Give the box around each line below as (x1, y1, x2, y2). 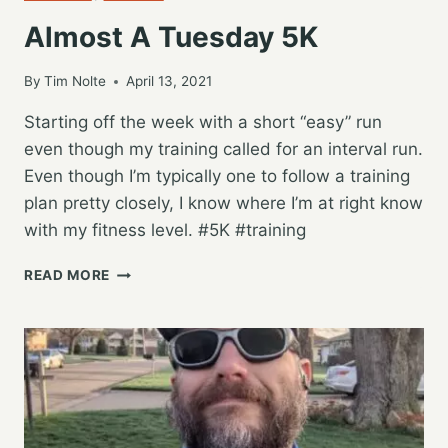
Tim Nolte (44, 73, 107, 90)
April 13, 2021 (126, 73, 213, 90)
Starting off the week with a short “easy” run (24, 112, 382, 133)
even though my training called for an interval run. (24, 139, 423, 160)
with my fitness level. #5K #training (24, 220, 306, 241)
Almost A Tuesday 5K (24, 19, 318, 54)
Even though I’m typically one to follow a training (24, 166, 410, 187)
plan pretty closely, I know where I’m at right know (24, 193, 423, 214)
